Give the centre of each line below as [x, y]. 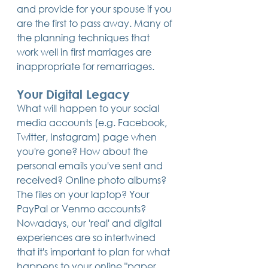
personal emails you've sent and [91, 165]
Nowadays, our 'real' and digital [90, 223]
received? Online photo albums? [93, 179]
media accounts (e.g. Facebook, [93, 122]
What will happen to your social [89, 108]
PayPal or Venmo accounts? [83, 208]
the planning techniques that [84, 37]
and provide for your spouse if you [95, 8]
